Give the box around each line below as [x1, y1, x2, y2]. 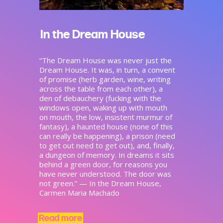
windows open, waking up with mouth [39, 102, 167, 112]
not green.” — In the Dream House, [39, 178, 161, 188]
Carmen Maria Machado [39, 187, 119, 198]
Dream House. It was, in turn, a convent [39, 64, 175, 75]
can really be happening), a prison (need [39, 130, 175, 141]
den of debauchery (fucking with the [39, 93, 161, 103]
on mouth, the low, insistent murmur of [39, 111, 172, 122]
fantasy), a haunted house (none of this [39, 121, 173, 131]
